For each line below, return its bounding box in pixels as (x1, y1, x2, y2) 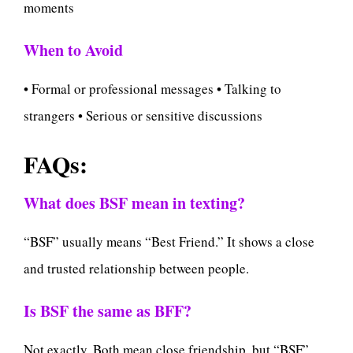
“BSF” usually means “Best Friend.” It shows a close (24, 232, 314, 251)
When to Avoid (24, 39, 123, 62)
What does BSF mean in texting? (24, 191, 245, 214)
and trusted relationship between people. (24, 258, 249, 277)
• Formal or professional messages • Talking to (24, 80, 281, 98)
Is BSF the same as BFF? (24, 299, 191, 323)
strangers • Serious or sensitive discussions (24, 106, 262, 125)
